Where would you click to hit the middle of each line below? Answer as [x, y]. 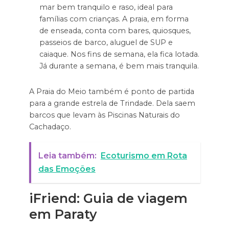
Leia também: [67, 156]
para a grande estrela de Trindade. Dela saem [112, 103]
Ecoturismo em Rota [144, 156]
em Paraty [63, 214]
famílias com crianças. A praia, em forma [114, 19]
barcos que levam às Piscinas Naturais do [104, 115]
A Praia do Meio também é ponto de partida [111, 91]
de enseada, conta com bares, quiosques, [115, 31]
